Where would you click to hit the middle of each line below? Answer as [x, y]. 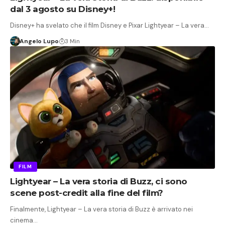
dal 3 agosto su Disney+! [63, 9]
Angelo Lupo [39, 41]
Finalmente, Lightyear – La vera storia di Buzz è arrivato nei [101, 209]
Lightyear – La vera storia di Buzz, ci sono [99, 182]
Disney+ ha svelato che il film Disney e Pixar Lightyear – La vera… [109, 25]
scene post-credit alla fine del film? [87, 193]
